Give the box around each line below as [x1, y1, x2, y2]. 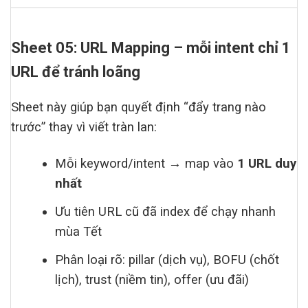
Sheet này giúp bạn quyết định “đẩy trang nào [11, 100, 266, 115]
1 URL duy [237, 156, 297, 172]
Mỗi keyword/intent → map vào [55, 156, 238, 172]
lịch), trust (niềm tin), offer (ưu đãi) [55, 272, 250, 288]
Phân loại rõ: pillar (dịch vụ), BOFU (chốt [55, 252, 280, 268]
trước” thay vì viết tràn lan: [11, 120, 157, 135]
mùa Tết [55, 224, 102, 240]
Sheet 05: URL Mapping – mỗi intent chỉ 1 [11, 39, 291, 57]
